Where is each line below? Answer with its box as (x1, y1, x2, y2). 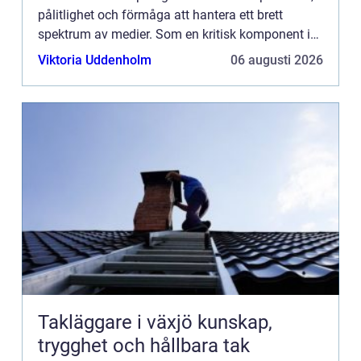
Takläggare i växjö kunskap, (38, 311, 197, 334)
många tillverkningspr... (38, 46, 170, 61)
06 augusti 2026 (230, 52, 323, 68)
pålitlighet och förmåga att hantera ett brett (38, 7, 283, 23)
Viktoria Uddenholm (38, 52, 151, 68)
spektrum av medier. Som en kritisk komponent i (38, 27, 310, 42)
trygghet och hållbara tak (38, 334, 250, 357)
